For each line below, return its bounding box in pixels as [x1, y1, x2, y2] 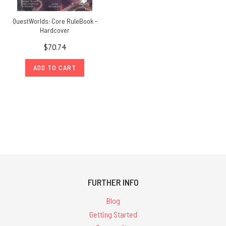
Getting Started [89, 209, 137, 219]
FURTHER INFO [87, 176, 139, 188]
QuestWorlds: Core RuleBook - [12, 17, 97, 26]
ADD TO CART [33, 63, 76, 72]
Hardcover [40, 26, 70, 35]
